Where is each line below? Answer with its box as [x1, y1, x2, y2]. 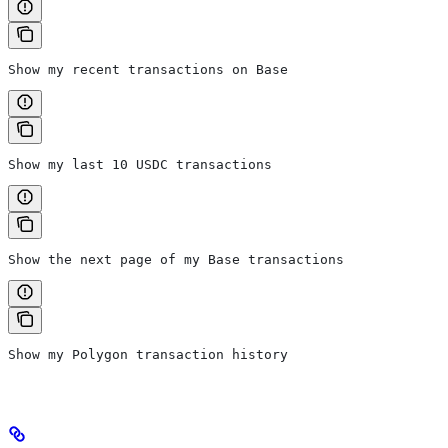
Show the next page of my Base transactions [8, 252, 344, 268]
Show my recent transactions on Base [8, 62, 288, 78]
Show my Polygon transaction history [8, 347, 288, 363]
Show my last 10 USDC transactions [8, 157, 272, 173]
